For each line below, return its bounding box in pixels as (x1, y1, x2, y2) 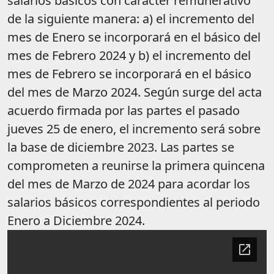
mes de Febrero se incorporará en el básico (7, 65, 251, 83)
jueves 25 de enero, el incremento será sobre (7, 120, 261, 138)
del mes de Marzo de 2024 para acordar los (7, 176, 250, 193)
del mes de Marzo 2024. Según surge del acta (7, 84, 262, 101)
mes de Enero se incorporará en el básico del (7, 29, 261, 46)
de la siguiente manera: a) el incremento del (7, 10, 254, 28)
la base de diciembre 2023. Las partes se (7, 139, 234, 156)
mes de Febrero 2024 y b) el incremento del (7, 47, 251, 64)
